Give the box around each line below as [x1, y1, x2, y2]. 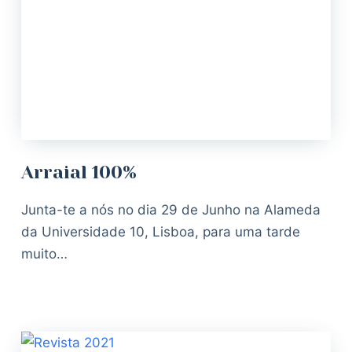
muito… [20, 245, 68, 262]
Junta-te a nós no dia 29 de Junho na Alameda [20, 201, 321, 218]
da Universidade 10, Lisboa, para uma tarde [20, 223, 300, 240]
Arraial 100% [20, 161, 137, 183]
